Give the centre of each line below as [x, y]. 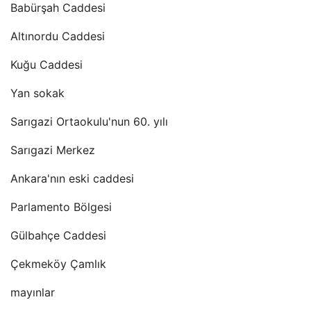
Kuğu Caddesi [47, 65]
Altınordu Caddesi [58, 36]
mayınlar [33, 292]
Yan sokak [37, 93]
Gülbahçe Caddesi [58, 235]
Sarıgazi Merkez [53, 150]
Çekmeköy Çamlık [58, 264]
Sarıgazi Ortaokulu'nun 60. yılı [89, 121]
